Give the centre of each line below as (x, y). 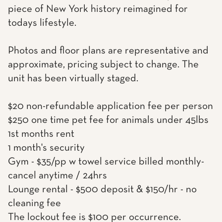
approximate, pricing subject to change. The (103, 65)
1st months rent (41, 134)
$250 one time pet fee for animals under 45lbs (108, 120)
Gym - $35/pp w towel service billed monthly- (106, 162)
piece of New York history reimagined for (98, 9)
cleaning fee (34, 203)
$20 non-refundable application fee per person (111, 106)
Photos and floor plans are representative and (108, 51)
